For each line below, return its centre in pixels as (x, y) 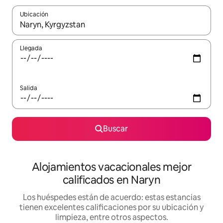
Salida (29, 88)
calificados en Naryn (111, 180)
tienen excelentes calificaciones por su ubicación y (111, 208)
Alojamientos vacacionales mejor (111, 167)
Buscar (115, 129)
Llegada (31, 49)
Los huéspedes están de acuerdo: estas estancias (111, 198)
